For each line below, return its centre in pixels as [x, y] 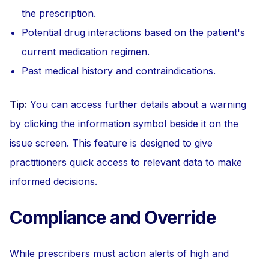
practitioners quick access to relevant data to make [126, 162]
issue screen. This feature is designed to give [111, 143]
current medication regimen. [86, 52]
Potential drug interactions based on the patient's [133, 32]
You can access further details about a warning [137, 104]
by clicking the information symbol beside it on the [124, 124]
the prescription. [59, 13]
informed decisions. [53, 181]
